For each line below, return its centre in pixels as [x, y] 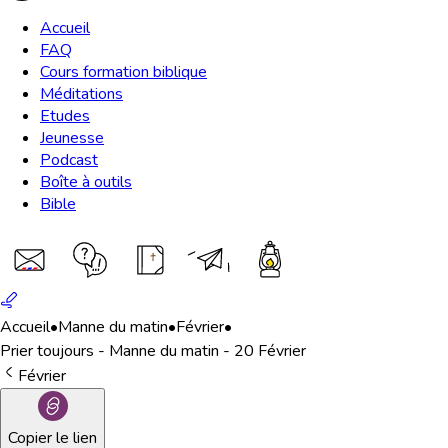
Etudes [65, 116]
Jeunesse [72, 138]
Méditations [81, 94]
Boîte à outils [86, 182]
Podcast [69, 160]
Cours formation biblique [123, 72]
